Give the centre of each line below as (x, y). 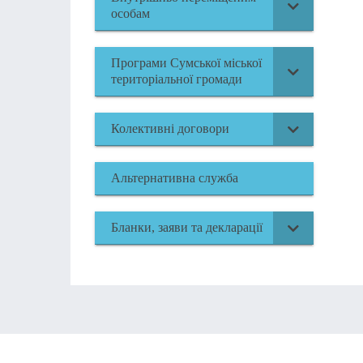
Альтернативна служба (175, 178)
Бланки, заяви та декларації (187, 227)
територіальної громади (177, 79)
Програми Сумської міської (186, 63)
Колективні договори (170, 128)
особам (130, 13)
